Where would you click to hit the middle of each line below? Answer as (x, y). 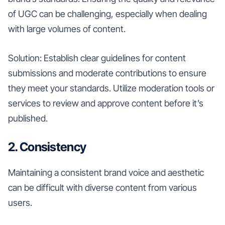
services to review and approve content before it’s (106, 103)
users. (20, 202)
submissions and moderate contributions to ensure (107, 73)
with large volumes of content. (67, 29)
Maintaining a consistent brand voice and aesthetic (106, 172)
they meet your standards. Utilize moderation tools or (111, 88)
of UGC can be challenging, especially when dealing (107, 14)
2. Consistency (47, 147)
